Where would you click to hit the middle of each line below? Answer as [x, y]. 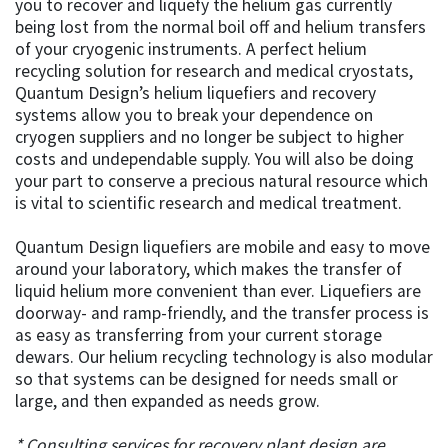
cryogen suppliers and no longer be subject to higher [209, 137]
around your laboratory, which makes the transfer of [208, 269]
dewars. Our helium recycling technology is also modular [224, 357]
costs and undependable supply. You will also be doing [214, 159]
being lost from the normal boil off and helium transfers [220, 27]
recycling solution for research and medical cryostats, [214, 71]
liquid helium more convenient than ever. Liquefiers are [218, 291]
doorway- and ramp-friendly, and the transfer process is [222, 313]
